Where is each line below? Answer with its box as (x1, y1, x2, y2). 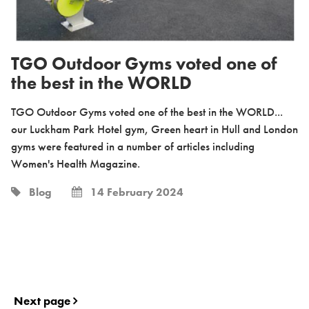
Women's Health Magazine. (11, 155, 140, 171)
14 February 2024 (82, 184, 183, 199)
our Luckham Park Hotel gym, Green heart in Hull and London (11, 121, 298, 137)
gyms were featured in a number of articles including (11, 138, 255, 154)
